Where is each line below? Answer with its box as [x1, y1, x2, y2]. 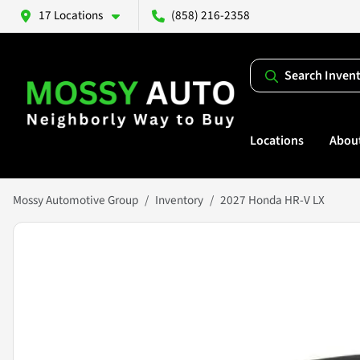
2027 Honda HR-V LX [220, 191, 325, 210]
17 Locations [39, 6, 103, 24]
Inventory [155, 191, 203, 210]
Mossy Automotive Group [13, 191, 138, 210]
